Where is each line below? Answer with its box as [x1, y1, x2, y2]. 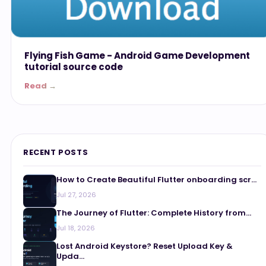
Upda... [56, 251, 84, 262]
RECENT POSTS [23, 147, 88, 159]
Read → [24, 80, 56, 92]
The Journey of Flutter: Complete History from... [56, 207, 251, 219]
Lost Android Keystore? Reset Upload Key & [56, 240, 233, 252]
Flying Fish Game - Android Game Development [24, 49, 250, 62]
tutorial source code [24, 61, 123, 74]
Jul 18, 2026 [56, 223, 95, 233]
